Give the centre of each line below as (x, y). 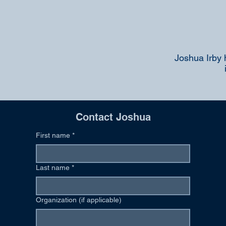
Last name (52, 167)
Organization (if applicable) (78, 200)
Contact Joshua (113, 117)
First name (53, 135)
